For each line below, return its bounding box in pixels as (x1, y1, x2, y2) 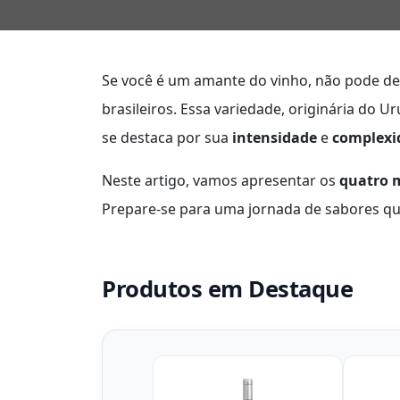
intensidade (232, 128, 317, 147)
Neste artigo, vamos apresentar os (102, 171, 339, 190)
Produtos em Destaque (102, 273, 353, 304)
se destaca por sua (102, 128, 232, 147)
